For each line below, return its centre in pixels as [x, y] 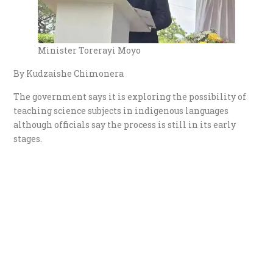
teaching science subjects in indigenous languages [121, 110]
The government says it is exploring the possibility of [130, 96]
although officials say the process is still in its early [125, 124]
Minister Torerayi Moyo [90, 50]
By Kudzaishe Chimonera [69, 73]
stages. [28, 138]
